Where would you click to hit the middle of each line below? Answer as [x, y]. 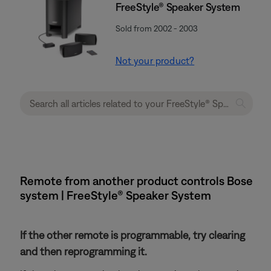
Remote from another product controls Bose [136, 181]
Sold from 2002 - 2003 [156, 28]
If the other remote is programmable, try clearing [132, 235]
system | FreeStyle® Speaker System [116, 195]
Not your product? [155, 60]
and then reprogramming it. [83, 251]
